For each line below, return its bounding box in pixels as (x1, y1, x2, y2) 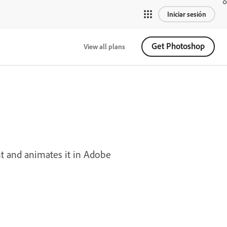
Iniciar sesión (167, 9, 206, 19)
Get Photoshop (152, 41, 205, 51)
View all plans (84, 42, 125, 51)
